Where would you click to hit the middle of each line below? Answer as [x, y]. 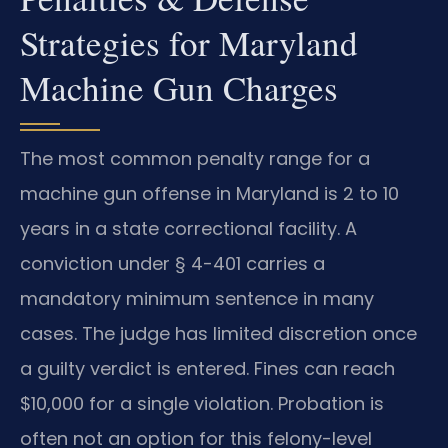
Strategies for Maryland [189, 43]
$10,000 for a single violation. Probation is [202, 404]
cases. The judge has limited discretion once [218, 334]
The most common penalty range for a [195, 159]
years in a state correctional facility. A [188, 229]
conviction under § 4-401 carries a [172, 264]
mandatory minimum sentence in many [197, 299]
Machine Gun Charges [179, 88]
